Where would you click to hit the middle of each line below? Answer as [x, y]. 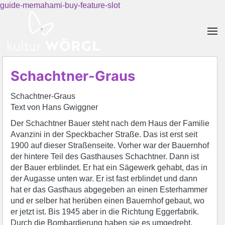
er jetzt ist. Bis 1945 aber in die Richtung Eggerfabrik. [105, 212]
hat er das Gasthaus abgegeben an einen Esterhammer [109, 190]
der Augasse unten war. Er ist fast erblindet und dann [104, 179]
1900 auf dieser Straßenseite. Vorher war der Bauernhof [110, 145]
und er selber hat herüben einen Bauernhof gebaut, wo [107, 201]
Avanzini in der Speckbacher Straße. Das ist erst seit [104, 134]
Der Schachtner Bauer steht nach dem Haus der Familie [110, 123]
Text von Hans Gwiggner [55, 107]
